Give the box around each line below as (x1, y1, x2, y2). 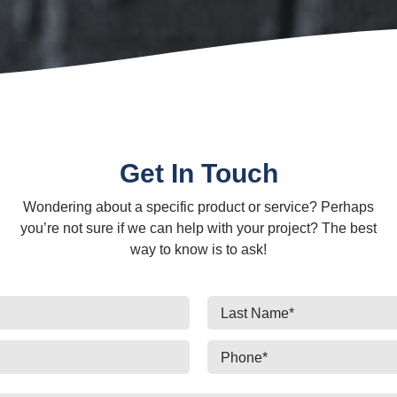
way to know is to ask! (130, 242, 267, 257)
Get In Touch (119, 159, 278, 188)
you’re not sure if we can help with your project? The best (20, 221, 377, 236)
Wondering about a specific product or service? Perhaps (23, 199, 374, 214)
